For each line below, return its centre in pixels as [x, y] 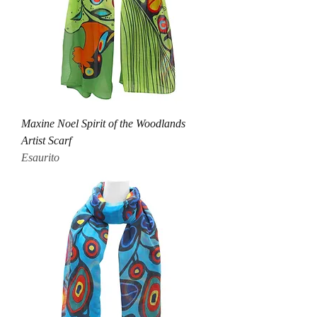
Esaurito [40, 158]
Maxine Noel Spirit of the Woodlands [103, 124]
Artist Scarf [46, 141]
